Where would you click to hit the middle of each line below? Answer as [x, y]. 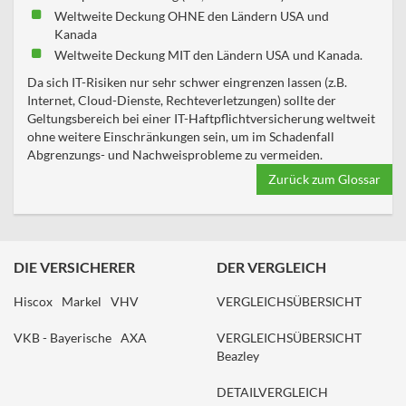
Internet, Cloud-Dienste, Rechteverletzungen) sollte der [182, 100]
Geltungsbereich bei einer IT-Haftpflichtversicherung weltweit [201, 118]
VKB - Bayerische [63, 338]
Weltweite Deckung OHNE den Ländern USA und [192, 16]
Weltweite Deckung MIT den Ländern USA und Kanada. [208, 55]
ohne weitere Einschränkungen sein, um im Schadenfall [181, 136]
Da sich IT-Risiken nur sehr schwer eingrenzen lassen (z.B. [187, 82]
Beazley [238, 356]
